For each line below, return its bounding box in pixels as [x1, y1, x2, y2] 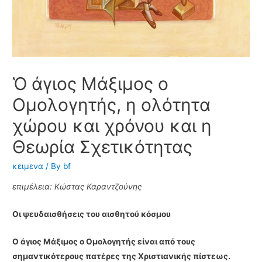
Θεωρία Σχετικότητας [12, 136, 193, 157]
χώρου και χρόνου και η [12, 115, 212, 136]
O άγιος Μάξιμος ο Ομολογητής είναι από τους [12, 237, 196, 247]
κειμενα [12, 161, 44, 171]
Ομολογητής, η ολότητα [12, 94, 217, 115]
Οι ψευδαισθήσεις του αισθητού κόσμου [12, 209, 171, 219]
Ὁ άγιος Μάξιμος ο [12, 73, 169, 94]
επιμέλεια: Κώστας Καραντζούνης [12, 182, 142, 192]
